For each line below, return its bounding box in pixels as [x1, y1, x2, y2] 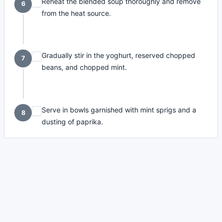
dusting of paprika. [42, 117, 104, 126]
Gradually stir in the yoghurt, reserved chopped [42, 51, 196, 60]
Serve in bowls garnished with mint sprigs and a [42, 105, 197, 114]
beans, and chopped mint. [42, 63, 127, 72]
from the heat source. [42, 8, 111, 17]
